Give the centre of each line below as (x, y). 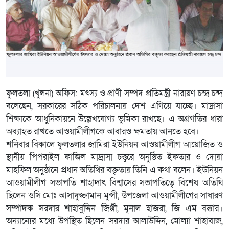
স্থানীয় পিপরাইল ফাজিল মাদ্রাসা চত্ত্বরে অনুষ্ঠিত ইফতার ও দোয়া (114, 157)
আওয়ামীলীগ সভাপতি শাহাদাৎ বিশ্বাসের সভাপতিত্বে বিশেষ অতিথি (114, 183)
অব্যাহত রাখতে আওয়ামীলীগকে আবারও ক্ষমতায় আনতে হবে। (103, 132)
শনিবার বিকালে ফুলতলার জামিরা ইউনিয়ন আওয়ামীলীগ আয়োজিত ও (114, 144)
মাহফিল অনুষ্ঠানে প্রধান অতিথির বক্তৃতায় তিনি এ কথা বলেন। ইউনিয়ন (114, 170)
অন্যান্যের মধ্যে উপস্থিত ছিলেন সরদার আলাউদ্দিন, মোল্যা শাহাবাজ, (114, 221)
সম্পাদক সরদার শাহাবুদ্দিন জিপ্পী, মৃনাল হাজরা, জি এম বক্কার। (114, 208)
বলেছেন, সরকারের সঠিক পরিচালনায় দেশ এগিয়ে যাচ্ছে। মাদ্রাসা (114, 106)
